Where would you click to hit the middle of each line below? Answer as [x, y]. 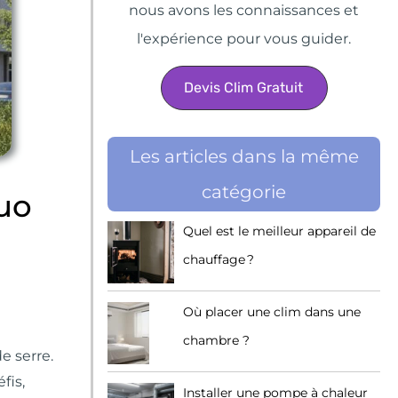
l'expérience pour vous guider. [244, 39]
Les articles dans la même [244, 156]
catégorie [244, 192]
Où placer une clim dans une [272, 312]
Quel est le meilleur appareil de [279, 231]
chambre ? [216, 340]
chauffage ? [219, 259]
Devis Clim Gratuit [243, 88]
